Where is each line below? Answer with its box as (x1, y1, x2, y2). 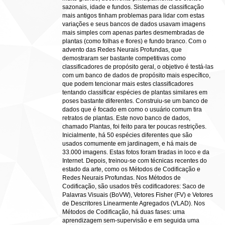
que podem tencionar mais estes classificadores (62, 80, 193, 87)
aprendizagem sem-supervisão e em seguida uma (62, 217, 199, 224)
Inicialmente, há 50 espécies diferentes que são (62, 132, 192, 139)
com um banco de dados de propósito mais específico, (62, 72, 210, 79)
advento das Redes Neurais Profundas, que (62, 46, 182, 53)
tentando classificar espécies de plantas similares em (62, 89, 207, 96)
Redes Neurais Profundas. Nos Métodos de (62, 174, 181, 181)
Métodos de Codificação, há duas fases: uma (62, 208, 185, 215)
